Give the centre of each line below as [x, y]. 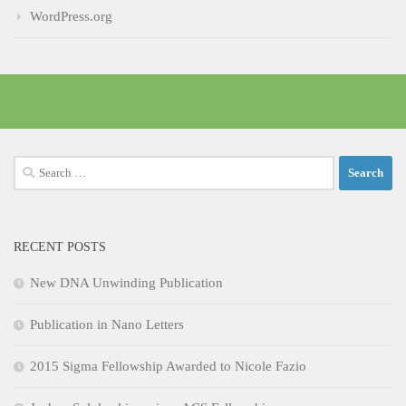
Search [32, 165]
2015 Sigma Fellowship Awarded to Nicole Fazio [168, 366]
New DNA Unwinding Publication [126, 282]
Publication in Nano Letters [107, 324]
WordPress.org [71, 16]
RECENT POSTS [60, 246]
